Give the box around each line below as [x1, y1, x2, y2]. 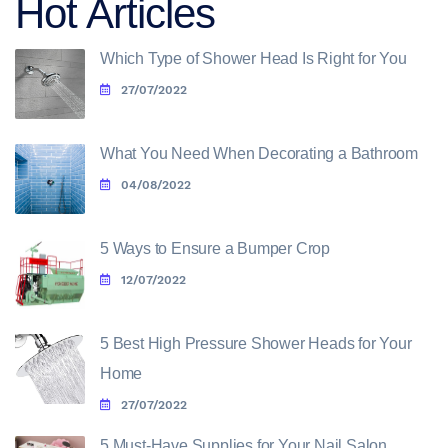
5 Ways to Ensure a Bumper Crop [100, 240, 330, 258]
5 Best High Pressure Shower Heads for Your [100, 335, 412, 353]
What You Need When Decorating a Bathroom [100, 145, 418, 163]
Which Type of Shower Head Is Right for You [100, 50, 407, 68]
